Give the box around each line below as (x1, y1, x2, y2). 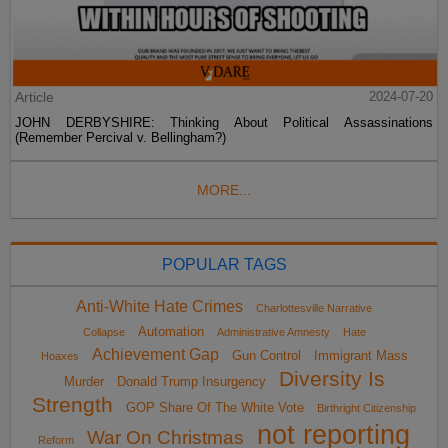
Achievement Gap (91, 346, 219, 364)
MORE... (197, 182, 251, 199)
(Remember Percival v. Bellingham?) (15, 130, 227, 146)
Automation (137, 324, 204, 340)
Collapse (82, 326, 125, 339)
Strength (32, 393, 113, 418)
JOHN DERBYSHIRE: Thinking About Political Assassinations (15, 115, 433, 131)
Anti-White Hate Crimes (76, 298, 243, 316)
